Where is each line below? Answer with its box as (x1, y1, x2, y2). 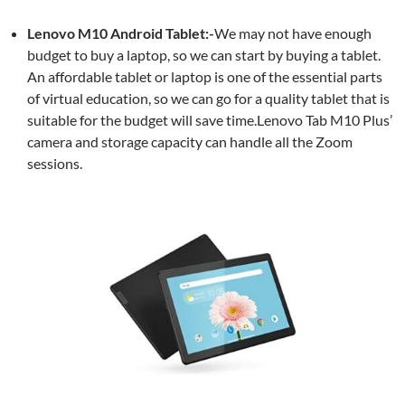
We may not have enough (214, 24, 372, 42)
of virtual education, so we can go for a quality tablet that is (27, 89, 390, 107)
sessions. (27, 155, 82, 172)
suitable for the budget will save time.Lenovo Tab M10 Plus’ (27, 111, 392, 128)
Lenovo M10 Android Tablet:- (27, 24, 214, 42)
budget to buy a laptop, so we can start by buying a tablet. (27, 46, 381, 63)
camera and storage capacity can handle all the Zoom (27, 133, 353, 150)
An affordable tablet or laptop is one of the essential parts (27, 68, 382, 85)
